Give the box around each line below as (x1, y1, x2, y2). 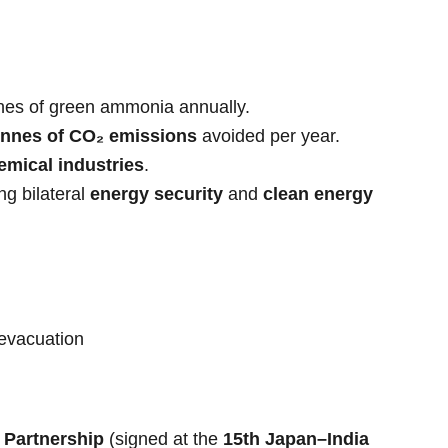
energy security (90, 183, 223, 204)
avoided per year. (197, 125, 340, 146)
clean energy (263, 183, 373, 204)
